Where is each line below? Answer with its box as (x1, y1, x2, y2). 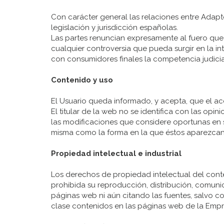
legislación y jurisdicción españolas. (51, 23, 178, 32)
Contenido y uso (51, 75, 113, 84)
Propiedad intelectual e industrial (51, 149, 181, 158)
